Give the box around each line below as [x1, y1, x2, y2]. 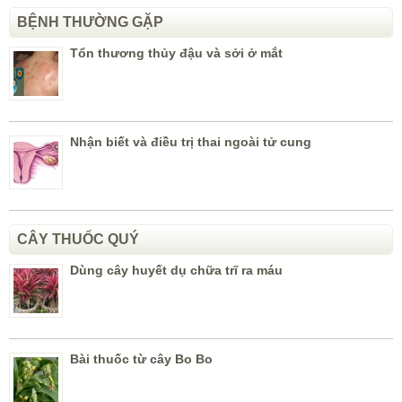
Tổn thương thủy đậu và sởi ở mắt [70, 46, 283, 61]
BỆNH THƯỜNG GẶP [17, 14, 163, 31]
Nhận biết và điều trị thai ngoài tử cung [70, 135, 311, 150]
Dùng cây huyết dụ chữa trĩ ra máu [70, 263, 283, 278]
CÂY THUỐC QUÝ [17, 232, 139, 248]
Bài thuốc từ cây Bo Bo [70, 352, 213, 367]
